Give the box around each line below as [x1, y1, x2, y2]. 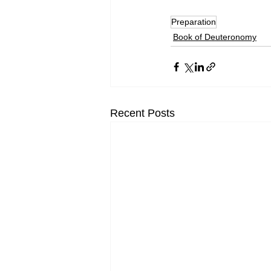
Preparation [171, 17, 216, 27]
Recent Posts [110, 107, 175, 119]
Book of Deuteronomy [173, 32, 256, 42]
